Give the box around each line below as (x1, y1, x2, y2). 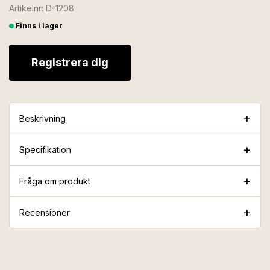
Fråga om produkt (19, 175, 90, 186)
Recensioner (19, 207, 70, 218)
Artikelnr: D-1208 (9, 2, 74, 13)
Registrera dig (31, 55, 108, 69)
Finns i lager (16, 20, 63, 30)
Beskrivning (19, 113, 66, 124)
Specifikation (19, 144, 71, 155)
